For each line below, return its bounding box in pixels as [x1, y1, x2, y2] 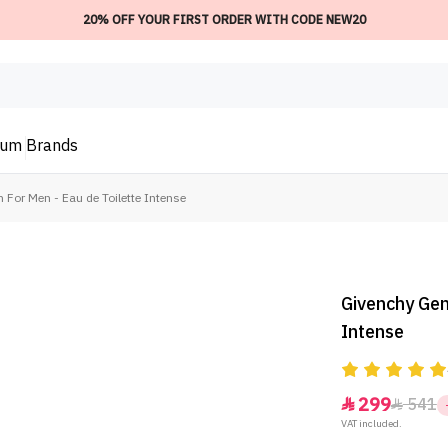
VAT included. [340, 416, 402, 432]
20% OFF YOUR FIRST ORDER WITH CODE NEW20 [82, 11, 366, 29]
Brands [26, 134, 78, 159]
